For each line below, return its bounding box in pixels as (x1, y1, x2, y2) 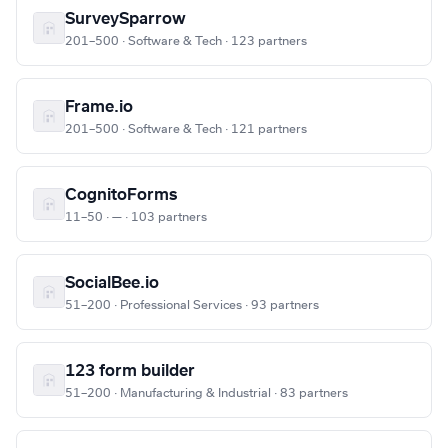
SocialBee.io (65, 275, 159, 292)
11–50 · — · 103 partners (65, 211, 207, 224)
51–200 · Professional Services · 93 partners (65, 299, 319, 312)
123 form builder (65, 363, 195, 380)
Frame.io (65, 99, 133, 116)
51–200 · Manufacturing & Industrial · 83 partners (65, 387, 348, 400)
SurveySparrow (65, 11, 186, 28)
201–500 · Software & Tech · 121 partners (65, 123, 307, 136)
